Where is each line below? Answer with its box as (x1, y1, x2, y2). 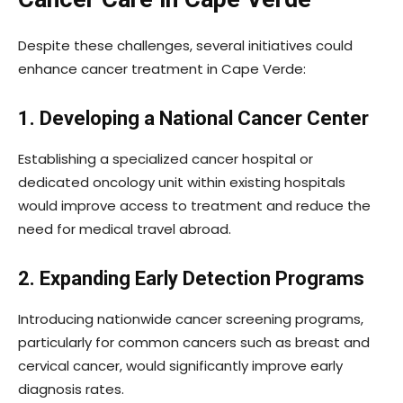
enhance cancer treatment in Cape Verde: (18, 59, 306, 79)
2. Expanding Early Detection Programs (18, 267, 364, 291)
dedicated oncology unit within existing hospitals (18, 173, 345, 193)
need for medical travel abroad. (18, 219, 231, 239)
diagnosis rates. (18, 380, 124, 399)
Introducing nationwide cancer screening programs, (18, 309, 363, 329)
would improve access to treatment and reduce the (18, 196, 371, 216)
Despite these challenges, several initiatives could (18, 36, 353, 56)
